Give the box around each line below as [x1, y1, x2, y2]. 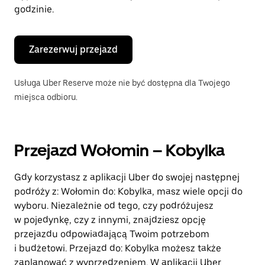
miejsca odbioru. [14, 92, 77, 102]
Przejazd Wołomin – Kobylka [14, 140, 225, 160]
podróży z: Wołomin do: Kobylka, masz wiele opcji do [14, 186, 243, 197]
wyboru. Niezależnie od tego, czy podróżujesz [14, 200, 214, 211]
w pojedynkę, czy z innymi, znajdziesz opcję [14, 214, 206, 225]
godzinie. [14, 4, 54, 15]
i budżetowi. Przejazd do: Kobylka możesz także [14, 243, 221, 254]
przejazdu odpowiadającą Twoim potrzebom [14, 228, 209, 240]
